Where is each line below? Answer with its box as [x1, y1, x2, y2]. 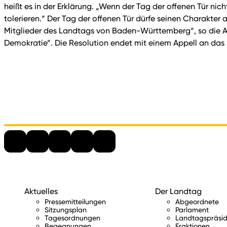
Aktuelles [24, 186, 58, 197]
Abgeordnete [175, 197, 219, 206]
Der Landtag [155, 186, 202, 197]
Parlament [175, 205, 209, 214]
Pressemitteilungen [45, 197, 106, 206]
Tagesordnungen [45, 213, 100, 222]
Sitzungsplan [45, 205, 87, 214]
